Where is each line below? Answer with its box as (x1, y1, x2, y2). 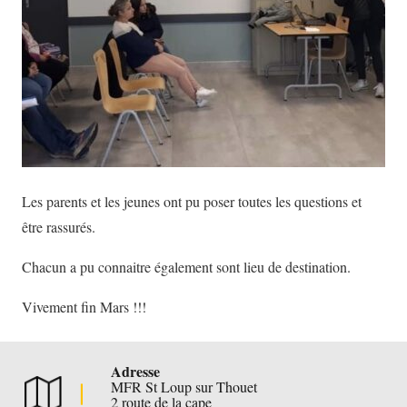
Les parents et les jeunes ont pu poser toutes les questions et (22, 192, 362, 211)
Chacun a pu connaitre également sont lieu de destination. (22, 257, 351, 276)
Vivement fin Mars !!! (22, 297, 146, 316)
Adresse (111, 361, 161, 382)
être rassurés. (22, 217, 95, 236)
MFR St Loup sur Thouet (111, 377, 258, 396)
